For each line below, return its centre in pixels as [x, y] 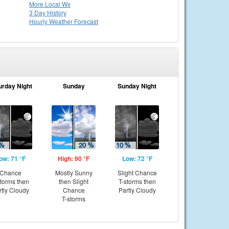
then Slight [74, 181]
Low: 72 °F [137, 158]
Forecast [86, 21]
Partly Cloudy [137, 190]
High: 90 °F [74, 158]
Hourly [39, 21]
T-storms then [137, 181]
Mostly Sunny [74, 173]
